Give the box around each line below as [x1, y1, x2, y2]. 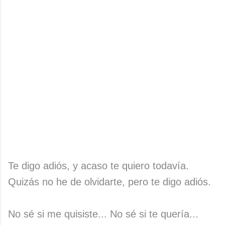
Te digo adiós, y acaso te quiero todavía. [8, 160, 189, 171]
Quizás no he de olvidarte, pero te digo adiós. [8, 176, 211, 187]
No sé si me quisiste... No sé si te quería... [8, 208, 198, 219]
